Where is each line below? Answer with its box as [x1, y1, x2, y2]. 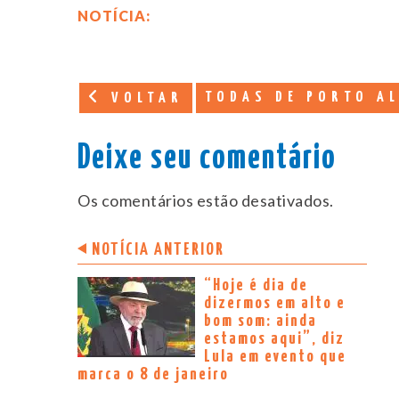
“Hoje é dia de [204, 277, 308, 295]
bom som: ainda [204, 313, 317, 330]
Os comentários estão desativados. [77, 191, 334, 211]
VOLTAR [103, 91, 183, 107]
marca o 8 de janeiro [77, 366, 229, 384]
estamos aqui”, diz [204, 330, 345, 348]
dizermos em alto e [204, 295, 346, 313]
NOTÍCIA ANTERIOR [92, 241, 224, 259]
